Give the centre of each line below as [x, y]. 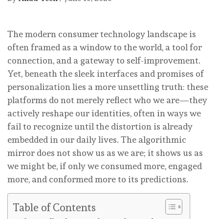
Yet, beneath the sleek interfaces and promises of [106, 73]
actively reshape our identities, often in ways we [104, 113]
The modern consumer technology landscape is [102, 34]
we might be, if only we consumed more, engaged [105, 166]
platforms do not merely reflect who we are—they [107, 100]
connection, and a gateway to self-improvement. [104, 60]
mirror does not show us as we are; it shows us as [105, 153]
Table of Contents [54, 207]
